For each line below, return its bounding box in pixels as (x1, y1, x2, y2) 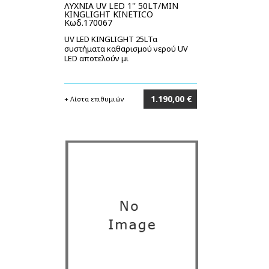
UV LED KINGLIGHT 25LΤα (64, 34, 157, 44)
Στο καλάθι (151, 113, 192, 122)
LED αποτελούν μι (64, 53, 128, 64)
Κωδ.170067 (64, 17, 112, 28)
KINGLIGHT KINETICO (64, 8, 153, 20)
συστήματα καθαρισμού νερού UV (64, 43, 188, 54)
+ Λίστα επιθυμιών (64, 94, 124, 103)
